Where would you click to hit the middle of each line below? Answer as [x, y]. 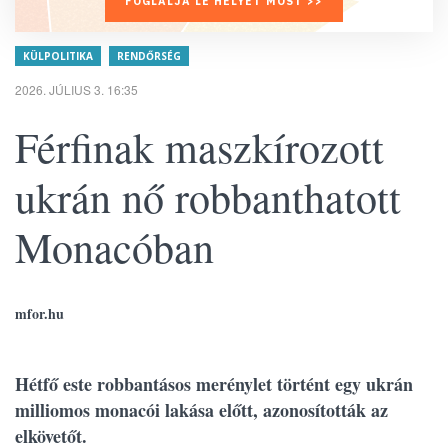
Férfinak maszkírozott [199, 147]
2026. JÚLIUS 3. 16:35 [76, 89]
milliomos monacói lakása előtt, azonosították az [201, 410]
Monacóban [114, 247]
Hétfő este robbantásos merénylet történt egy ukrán [214, 384]
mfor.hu [39, 313]
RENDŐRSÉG [149, 56]
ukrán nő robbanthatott [208, 197]
